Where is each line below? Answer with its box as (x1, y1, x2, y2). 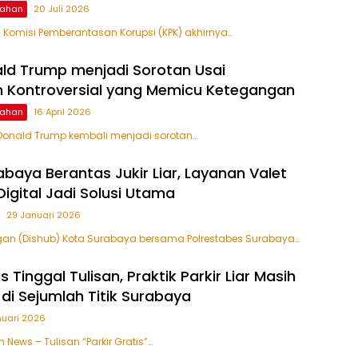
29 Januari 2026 (6, 208, 81, 221)
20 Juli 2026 (34, 2, 89, 15)
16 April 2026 (34, 105, 91, 118)
